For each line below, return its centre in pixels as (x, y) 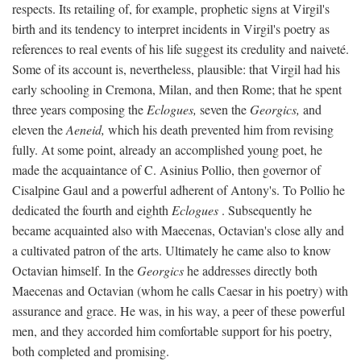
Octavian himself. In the (75, 270)
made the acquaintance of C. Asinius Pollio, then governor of (166, 169)
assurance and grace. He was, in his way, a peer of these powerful (178, 310)
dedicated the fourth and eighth (92, 210)
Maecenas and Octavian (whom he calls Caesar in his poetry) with (180, 290)
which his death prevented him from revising (219, 129)
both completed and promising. (91, 351)
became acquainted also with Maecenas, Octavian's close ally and (178, 230)
